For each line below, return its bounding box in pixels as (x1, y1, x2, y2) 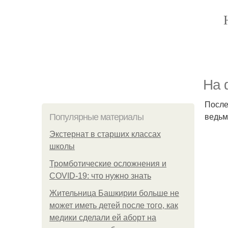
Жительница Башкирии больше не (49, 189, 179, 197)
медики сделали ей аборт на (49, 213, 156, 222)
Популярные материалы (49, 112, 144, 122)
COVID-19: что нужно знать (49, 172, 151, 180)
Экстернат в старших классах (49, 130, 161, 138)
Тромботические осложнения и (49, 159, 166, 168)
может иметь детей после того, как (49, 201, 178, 210)
